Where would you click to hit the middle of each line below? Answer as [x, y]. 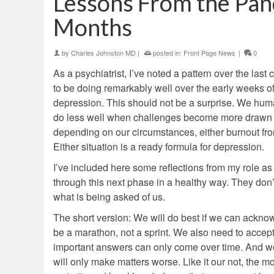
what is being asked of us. [109, 197]
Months [93, 27]
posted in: [167, 53]
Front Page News [209, 53]
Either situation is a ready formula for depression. [159, 147]
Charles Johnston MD [103, 53]
